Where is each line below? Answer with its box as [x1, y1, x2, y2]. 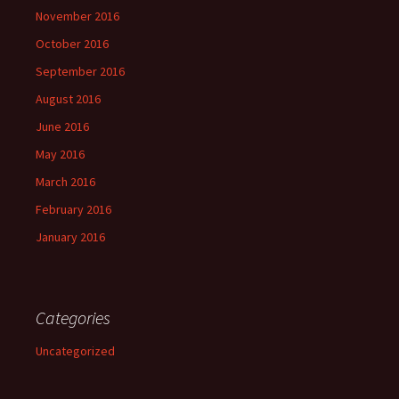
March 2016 [36, 174, 95, 190]
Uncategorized [36, 343, 115, 359]
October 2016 [36, 36, 109, 52]
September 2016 [36, 63, 125, 79]
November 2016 [36, 8, 119, 24]
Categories [36, 306, 110, 329]
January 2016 [36, 229, 105, 245]
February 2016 [36, 201, 111, 217]
